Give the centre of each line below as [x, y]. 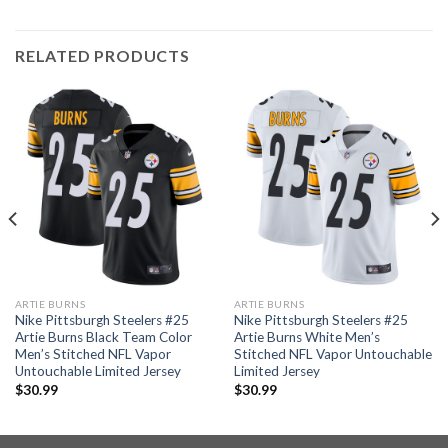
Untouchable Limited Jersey [97, 371]
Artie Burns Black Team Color [103, 337]
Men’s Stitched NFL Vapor [92, 354]
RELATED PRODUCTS [102, 55]
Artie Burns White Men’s [306, 337]
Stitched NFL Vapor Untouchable [332, 354]
